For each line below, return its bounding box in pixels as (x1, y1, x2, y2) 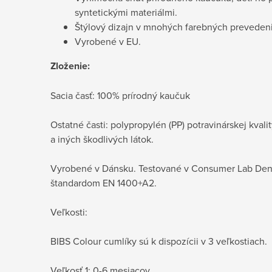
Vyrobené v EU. (75, 34, 141, 48)
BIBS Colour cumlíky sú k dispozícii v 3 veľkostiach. (50, 234, 267, 248)
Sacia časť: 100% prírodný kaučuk (50, 88, 190, 102)
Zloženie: (50, 58, 90, 73)
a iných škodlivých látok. (50, 132, 154, 146)
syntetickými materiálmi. (75, 5, 177, 19)
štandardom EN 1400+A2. (50, 175, 157, 189)
